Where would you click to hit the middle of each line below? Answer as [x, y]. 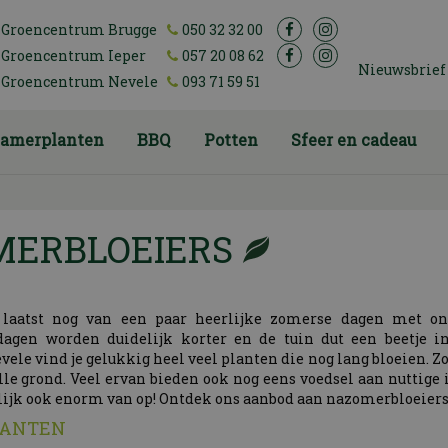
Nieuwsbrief [402, 69]
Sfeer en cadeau [353, 139]
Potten [230, 139]
